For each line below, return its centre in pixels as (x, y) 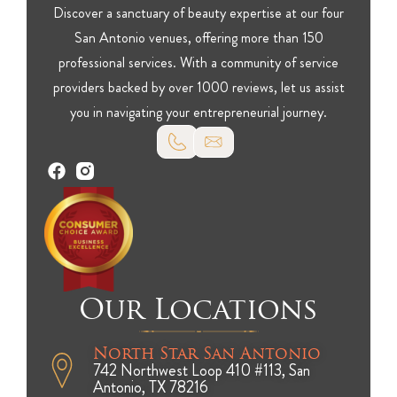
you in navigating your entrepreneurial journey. (198, 113)
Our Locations (198, 309)
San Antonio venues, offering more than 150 (198, 38)
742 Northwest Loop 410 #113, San (202, 371)
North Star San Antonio (207, 354)
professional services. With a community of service (198, 63)
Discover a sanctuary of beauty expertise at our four (198, 13)
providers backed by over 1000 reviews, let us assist (198, 88)
